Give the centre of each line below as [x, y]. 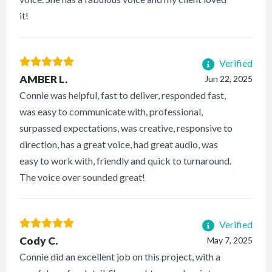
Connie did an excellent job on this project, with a [120, 256]
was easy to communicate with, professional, [111, 111]
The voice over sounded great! [83, 177]
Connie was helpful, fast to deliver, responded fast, [123, 95]
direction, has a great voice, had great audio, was [119, 144]
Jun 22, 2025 [228, 78]
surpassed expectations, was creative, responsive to [126, 127]
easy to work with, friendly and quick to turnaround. [126, 160]
